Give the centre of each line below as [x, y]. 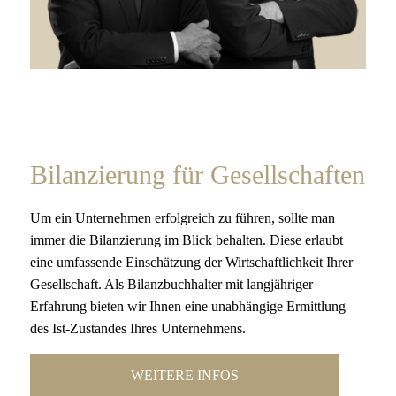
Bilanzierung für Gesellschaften [198, 175]
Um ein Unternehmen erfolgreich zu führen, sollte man [183, 218]
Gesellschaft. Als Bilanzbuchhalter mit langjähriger [172, 285]
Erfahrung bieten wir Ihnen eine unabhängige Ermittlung [188, 307]
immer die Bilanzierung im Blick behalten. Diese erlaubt [187, 240]
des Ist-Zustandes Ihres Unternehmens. [138, 329]
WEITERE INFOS [185, 376]
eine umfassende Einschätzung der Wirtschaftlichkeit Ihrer [192, 263]
